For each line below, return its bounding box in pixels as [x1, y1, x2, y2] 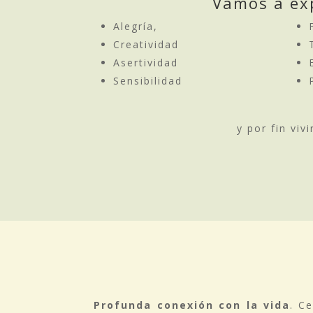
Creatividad [113, 38, 180, 52]
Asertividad [113, 56, 179, 70]
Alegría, [113, 20, 159, 34]
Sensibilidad [113, 74, 183, 88]
